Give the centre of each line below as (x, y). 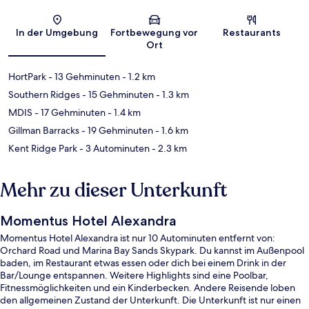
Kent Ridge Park (43, 149)
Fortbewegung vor (154, 33)
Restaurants (252, 33)
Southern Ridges (44, 95)
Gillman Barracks (44, 131)
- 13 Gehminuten (83, 77)
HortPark (27, 77)
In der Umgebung (57, 33)
